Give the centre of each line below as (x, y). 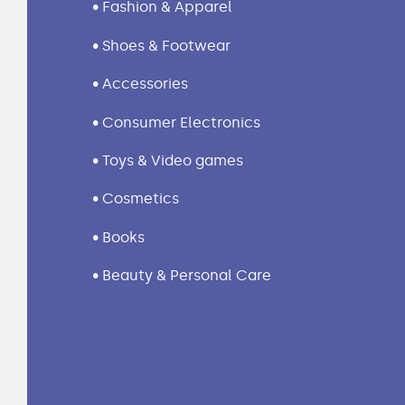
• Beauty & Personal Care (182, 276)
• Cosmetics (136, 199)
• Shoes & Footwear (161, 45)
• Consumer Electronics (176, 122)
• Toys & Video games (168, 160)
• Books (118, 237)
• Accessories (140, 84)
